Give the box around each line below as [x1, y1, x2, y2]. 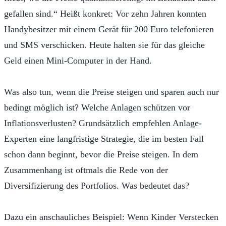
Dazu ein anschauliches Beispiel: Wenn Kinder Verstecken [4, 211, 218, 222]
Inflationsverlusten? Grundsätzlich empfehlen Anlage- [4, 118, 202, 128]
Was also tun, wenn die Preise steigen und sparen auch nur [4, 86, 219, 97]
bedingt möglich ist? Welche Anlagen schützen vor [4, 102, 190, 112]
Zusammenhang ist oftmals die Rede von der [4, 164, 168, 175]
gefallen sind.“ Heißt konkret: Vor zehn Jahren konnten [4, 8, 206, 19]
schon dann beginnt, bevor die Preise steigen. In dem [4, 149, 198, 159]
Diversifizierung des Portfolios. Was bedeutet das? [4, 180, 189, 191]
